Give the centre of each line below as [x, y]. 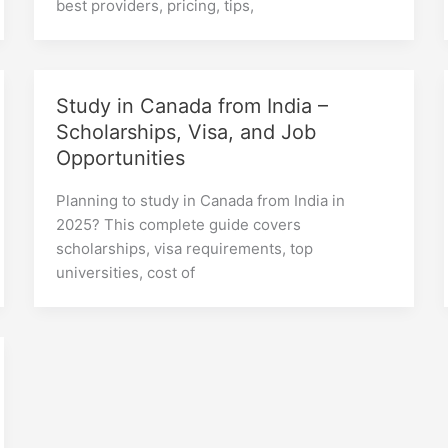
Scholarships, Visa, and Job [186, 131]
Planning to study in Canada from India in [201, 200]
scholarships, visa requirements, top [185, 248]
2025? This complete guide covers [179, 224]
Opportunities [121, 157]
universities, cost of [126, 272]
